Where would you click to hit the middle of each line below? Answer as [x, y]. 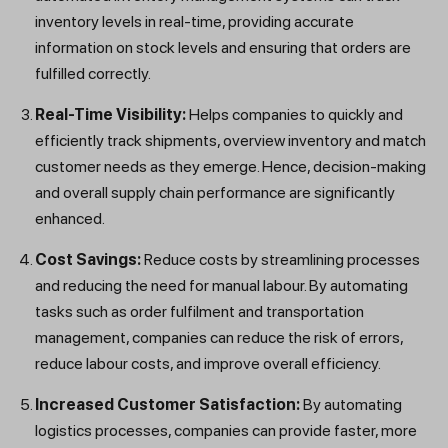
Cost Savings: [88, 260]
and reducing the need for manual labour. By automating [221, 286]
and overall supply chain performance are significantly [215, 193]
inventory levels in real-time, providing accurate [194, 22]
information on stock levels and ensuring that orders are [223, 48]
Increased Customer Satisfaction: [167, 405]
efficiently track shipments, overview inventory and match [230, 141]
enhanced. [70, 219]
